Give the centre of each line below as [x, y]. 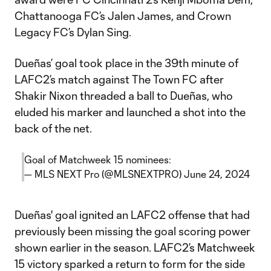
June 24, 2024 [217, 174]
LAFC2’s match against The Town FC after [119, 79]
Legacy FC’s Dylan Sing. [73, 32]
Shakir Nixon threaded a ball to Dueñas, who [124, 96]
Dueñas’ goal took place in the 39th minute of [126, 63]
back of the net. [53, 128]
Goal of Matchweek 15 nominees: [97, 159]
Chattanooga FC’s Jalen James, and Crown [123, 16]
